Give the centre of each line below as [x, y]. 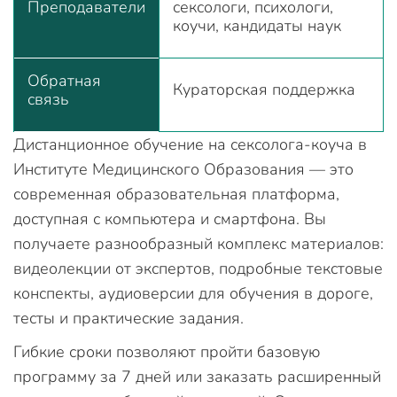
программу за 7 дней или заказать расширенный [197, 377]
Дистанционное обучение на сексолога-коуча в [190, 144]
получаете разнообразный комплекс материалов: [198, 244]
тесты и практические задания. [128, 318]
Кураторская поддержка [264, 90]
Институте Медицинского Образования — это [183, 169]
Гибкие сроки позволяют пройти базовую [167, 352]
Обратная [64, 81]
